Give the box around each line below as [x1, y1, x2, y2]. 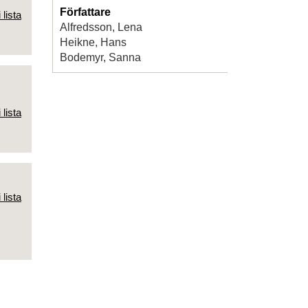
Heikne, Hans [60, 36, 126, 48]
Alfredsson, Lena [60, 21, 142, 33]
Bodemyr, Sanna [60, 51, 141, 63]
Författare [60, 5, 111, 18]
